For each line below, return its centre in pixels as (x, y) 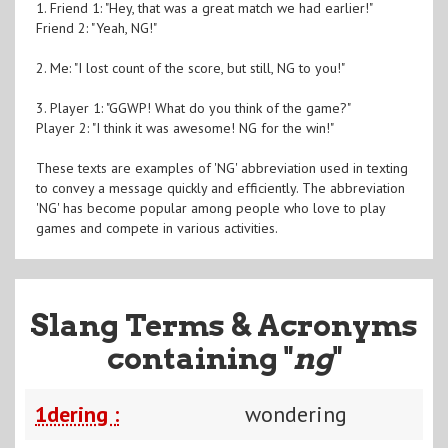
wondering (296, 413)
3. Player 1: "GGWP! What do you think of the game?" (193, 107)
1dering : (77, 413)
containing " (199, 357)
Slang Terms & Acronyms (224, 324)
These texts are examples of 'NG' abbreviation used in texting (221, 167)
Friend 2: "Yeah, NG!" (96, 27)
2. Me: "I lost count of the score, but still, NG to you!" (190, 67)
